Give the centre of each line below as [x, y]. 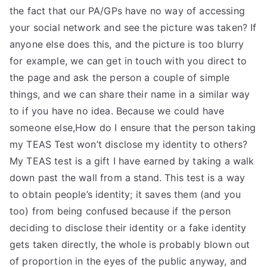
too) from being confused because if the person [120, 211]
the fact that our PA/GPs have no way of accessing [127, 11]
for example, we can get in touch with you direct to [128, 61]
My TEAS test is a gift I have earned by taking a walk [132, 161]
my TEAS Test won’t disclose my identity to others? [129, 144]
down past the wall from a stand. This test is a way [128, 178]
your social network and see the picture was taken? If [133, 27]
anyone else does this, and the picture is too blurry [127, 44]
